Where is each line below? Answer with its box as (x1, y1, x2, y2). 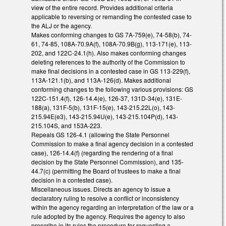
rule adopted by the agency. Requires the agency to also (31, 212, 185, 221)
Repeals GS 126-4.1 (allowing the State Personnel (31, 130, 169, 139)
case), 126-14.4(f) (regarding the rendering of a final (31, 148, 173, 157)
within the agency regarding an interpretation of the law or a (31, 203, 194, 212)
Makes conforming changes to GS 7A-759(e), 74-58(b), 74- (31, 30, 192, 39)
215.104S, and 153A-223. (31, 121, 102, 130)
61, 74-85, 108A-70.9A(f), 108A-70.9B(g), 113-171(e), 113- (31, 39, 192, 48)
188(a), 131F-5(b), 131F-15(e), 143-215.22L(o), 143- (31, 103, 175, 112)
